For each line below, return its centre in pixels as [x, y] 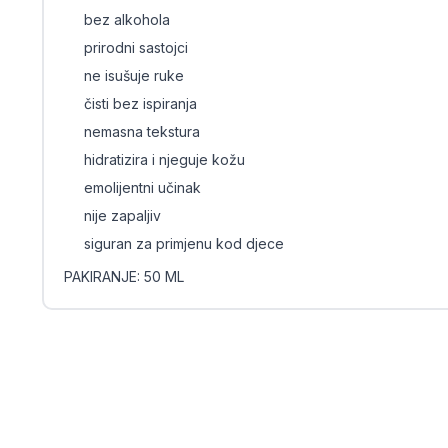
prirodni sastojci [135, 47]
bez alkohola [126, 19]
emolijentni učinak [142, 187]
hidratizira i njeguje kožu [164, 159]
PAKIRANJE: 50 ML [123, 276]
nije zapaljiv [122, 215]
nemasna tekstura [141, 131]
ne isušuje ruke [133, 75]
